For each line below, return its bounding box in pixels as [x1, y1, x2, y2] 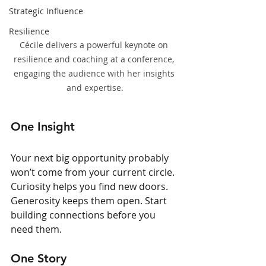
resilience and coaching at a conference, [14, 53, 176, 65]
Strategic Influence [9, 5, 83, 17]
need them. [11, 222, 62, 236]
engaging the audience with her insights [13, 67, 177, 79]
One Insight [11, 119, 75, 134]
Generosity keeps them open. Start [11, 194, 169, 207]
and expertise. [66, 81, 123, 93]
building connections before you [11, 208, 158, 221]
